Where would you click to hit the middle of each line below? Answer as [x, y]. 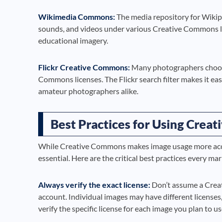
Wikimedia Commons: [77, 17]
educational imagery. [73, 41]
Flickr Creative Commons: [84, 67]
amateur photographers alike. [88, 91]
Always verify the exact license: [94, 185]
